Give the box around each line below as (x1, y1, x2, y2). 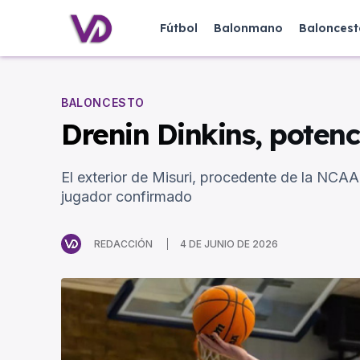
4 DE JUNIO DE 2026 (180, 238, 278, 251)
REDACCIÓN (94, 237, 153, 250)
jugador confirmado (61, 188, 192, 206)
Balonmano (214, 21, 283, 35)
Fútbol (160, 21, 198, 35)
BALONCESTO (61, 96, 145, 110)
